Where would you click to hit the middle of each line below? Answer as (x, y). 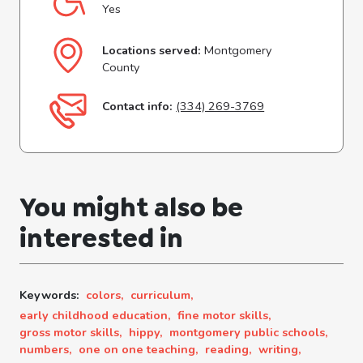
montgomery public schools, (249, 332)
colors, (105, 295)
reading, (228, 349)
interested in (101, 238)
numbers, (46, 349)
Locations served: (152, 50)
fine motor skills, (224, 315)
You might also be (131, 207)
